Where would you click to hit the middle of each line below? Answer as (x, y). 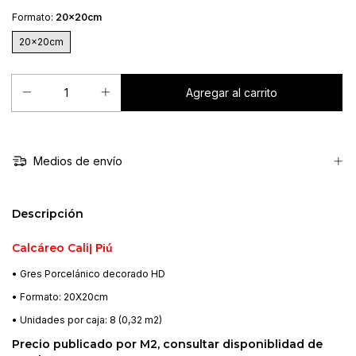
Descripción (48, 214)
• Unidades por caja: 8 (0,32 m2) (87, 320)
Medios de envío (76, 161)
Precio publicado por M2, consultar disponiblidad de (167, 344)
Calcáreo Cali (50, 248)
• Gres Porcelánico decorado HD (89, 274)
